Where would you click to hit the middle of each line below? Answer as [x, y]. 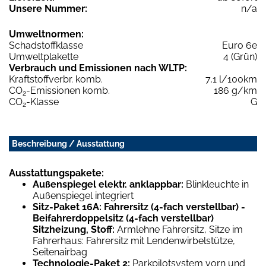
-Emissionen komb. [68, 91]
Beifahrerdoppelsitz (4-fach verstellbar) [123, 218]
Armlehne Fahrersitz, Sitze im [180, 230]
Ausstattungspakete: [56, 173]
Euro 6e [240, 46]
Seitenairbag [60, 252]
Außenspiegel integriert [83, 196]
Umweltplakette [44, 57]
